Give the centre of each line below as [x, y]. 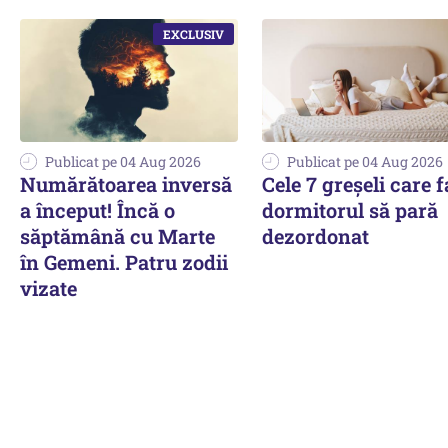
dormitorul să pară [350, 209]
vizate [48, 287]
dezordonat [315, 235]
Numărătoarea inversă [126, 183]
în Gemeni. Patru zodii [124, 261]
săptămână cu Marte [117, 235]
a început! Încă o [97, 209]
